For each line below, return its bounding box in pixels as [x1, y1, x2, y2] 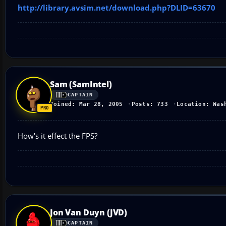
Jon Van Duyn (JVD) [50, 206, 128, 218]
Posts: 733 [131, 100, 168, 107]
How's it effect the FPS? [18, 130, 97, 141]
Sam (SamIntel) [50, 78, 112, 90]
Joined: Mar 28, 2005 [50, 100, 123, 107]
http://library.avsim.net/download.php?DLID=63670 [18, 2, 215, 13]
